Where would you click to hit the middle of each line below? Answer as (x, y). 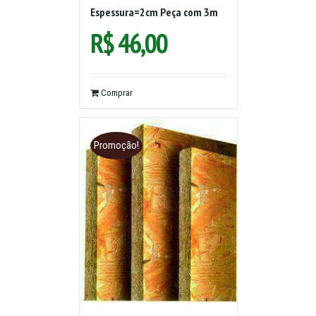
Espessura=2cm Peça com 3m (154, 12)
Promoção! (116, 145)
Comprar (116, 93)
